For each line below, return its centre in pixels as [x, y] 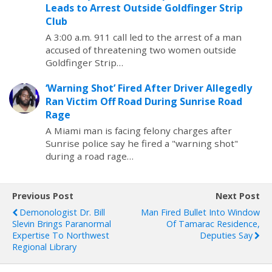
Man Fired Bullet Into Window [200, 212]
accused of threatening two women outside [141, 50]
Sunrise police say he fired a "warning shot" [142, 143]
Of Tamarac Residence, [213, 224]
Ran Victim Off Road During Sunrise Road [144, 101]
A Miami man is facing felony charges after [139, 131]
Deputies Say [226, 235]
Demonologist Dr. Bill [62, 212]
